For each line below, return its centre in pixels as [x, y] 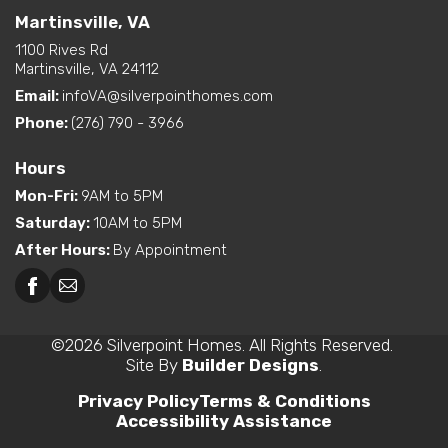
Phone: [43, 123]
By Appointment [170, 250]
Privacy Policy [138, 401]
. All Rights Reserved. [319, 345]
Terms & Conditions [284, 401]
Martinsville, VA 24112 [87, 69]
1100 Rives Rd [61, 50]
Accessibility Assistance [224, 421]
